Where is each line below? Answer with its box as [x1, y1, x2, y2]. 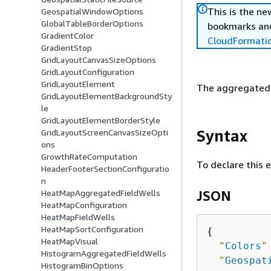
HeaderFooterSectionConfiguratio [41, 163, 169, 174]
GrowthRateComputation [41, 151, 137, 162]
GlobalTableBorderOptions [41, 18, 143, 29]
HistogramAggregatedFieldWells [41, 248, 166, 259]
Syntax [197, 126, 247, 145]
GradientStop [41, 42, 92, 53]
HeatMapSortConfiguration [41, 224, 143, 235]
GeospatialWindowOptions [41, 6, 143, 17]
